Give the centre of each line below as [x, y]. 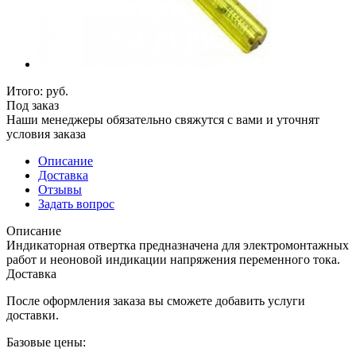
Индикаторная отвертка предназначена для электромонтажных [178, 245]
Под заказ [33, 105]
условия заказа [46, 133]
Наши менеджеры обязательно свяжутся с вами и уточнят [163, 119]
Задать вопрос [76, 203]
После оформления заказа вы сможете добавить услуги [156, 300]
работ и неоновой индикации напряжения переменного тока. [173, 259]
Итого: [26, 91]
